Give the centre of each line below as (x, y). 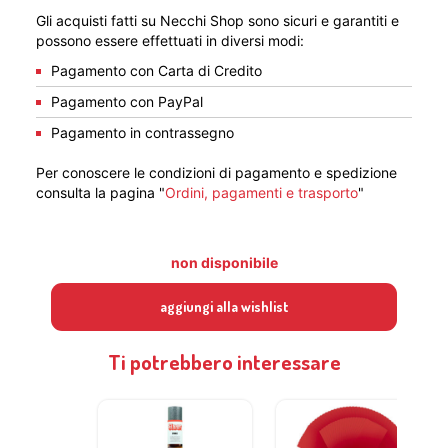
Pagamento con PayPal (127, 102)
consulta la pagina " (100, 193)
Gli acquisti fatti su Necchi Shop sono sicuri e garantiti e (217, 21)
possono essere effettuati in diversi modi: (170, 41)
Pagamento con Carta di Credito (156, 71)
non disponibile (224, 263)
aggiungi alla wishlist (224, 307)
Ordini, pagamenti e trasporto (261, 193)
